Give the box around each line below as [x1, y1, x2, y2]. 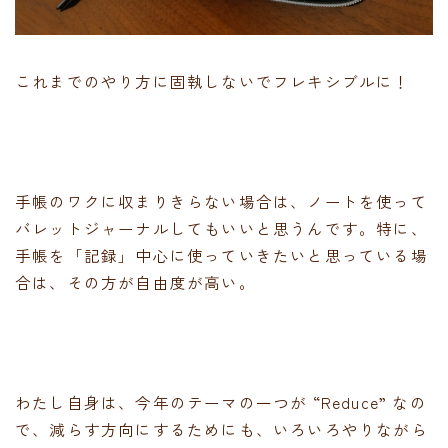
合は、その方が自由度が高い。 [15, 270, 256, 293]
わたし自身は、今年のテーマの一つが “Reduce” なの [15, 390, 427, 413]
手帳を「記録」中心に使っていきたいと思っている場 [15, 243, 428, 266]
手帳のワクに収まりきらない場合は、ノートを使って [15, 189, 428, 212]
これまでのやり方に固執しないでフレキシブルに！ [15, 69, 411, 92]
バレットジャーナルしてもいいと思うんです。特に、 [15, 216, 428, 239]
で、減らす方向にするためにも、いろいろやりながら [15, 417, 428, 440]
